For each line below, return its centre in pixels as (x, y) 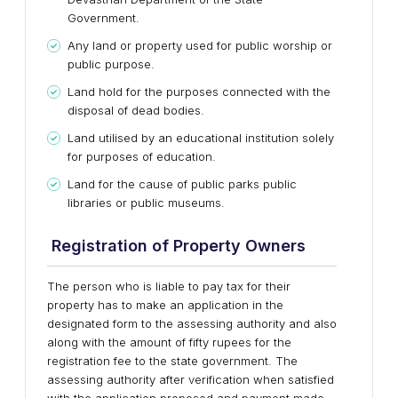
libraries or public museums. (146, 203)
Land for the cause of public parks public (182, 184)
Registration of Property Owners (176, 246)
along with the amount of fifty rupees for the (169, 342)
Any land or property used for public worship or (200, 45)
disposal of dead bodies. (136, 110)
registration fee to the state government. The (172, 361)
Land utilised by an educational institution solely (201, 138)
